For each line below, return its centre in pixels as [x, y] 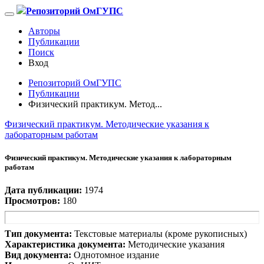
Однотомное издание [116, 255]
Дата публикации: [43, 190]
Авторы [44, 31]
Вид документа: [38, 255]
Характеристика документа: [65, 245]
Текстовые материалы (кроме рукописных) [161, 234]
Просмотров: [32, 201]
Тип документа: [38, 234]
